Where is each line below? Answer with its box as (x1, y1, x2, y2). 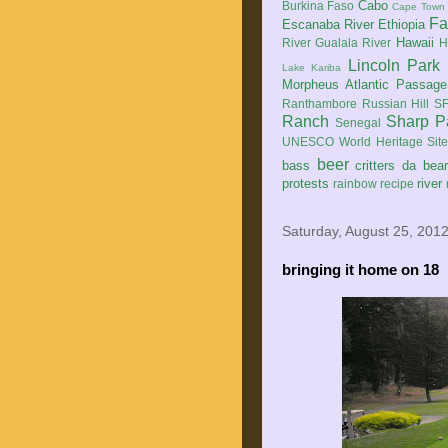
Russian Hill (361, 97, 430, 110)
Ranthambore (282, 97, 357, 110)
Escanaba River (282, 17, 375, 32)
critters (355, 158, 396, 173)
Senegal (335, 116, 382, 129)
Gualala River (315, 36, 392, 49)
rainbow (333, 177, 377, 190)
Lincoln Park (347, 57, 441, 74)
